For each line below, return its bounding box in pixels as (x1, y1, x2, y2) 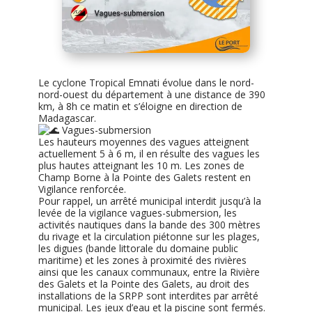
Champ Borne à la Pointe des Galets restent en (38, 171, 251, 185)
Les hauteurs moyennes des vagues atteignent (38, 135, 249, 149)
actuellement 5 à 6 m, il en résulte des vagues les (38, 147, 260, 161)
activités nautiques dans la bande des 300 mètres (38, 218, 260, 232)
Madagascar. (38, 111, 96, 125)
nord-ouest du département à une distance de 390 (38, 88, 265, 102)
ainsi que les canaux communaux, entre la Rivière (38, 265, 260, 279)
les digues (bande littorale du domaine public (38, 242, 238, 256)
